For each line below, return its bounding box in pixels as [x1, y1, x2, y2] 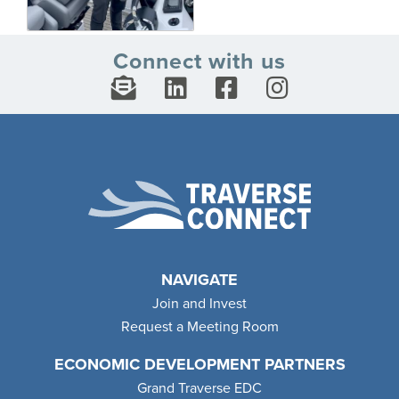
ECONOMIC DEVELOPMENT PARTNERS [53, 354, 346, 374]
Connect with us [113, 48, 286, 76]
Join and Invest [152, 294, 247, 313]
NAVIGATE [161, 269, 238, 289]
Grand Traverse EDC [137, 379, 262, 397]
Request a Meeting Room [120, 317, 279, 336]
